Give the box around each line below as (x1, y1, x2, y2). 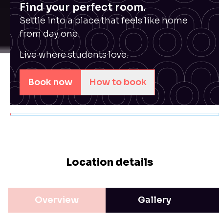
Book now (28, 77, 72, 88)
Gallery (138, 195, 171, 205)
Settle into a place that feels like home (20, 15, 188, 26)
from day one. (20, 28, 80, 39)
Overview (35, 195, 79, 205)
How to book (89, 77, 147, 88)
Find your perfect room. (20, 1, 146, 14)
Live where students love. (20, 49, 129, 60)
